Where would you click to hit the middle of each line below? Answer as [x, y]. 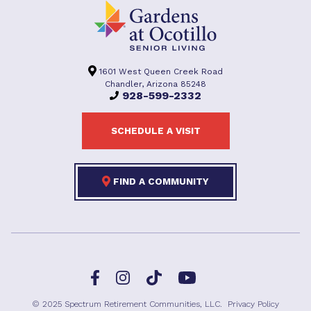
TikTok [174, 274]
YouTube [212, 276]
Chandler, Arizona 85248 [155, 84]
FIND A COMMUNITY [160, 181]
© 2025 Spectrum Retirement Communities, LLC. [130, 304]
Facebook [119, 274]
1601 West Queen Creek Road [160, 71]
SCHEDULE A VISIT [155, 131]
